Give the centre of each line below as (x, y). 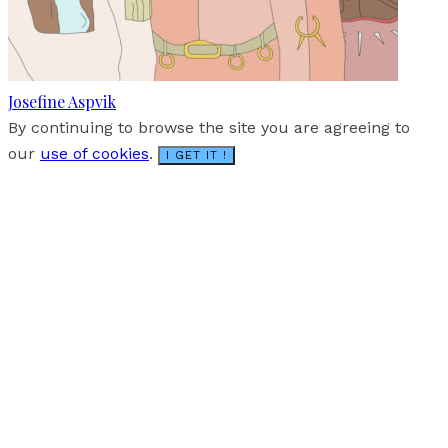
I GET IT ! (196, 155)
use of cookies (94, 153)
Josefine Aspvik (62, 101)
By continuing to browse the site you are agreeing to (209, 127)
